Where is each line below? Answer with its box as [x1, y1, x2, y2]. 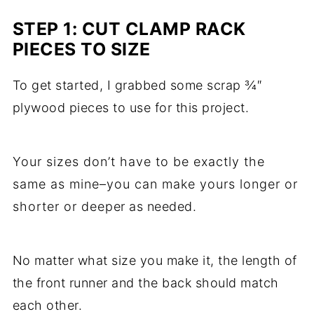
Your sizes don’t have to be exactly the [12, 154, 265, 169]
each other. [12, 298, 83, 313]
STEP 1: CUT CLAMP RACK [12, 18, 246, 39]
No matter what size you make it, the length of [12, 253, 297, 268]
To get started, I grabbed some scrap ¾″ [12, 78, 263, 93]
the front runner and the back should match [12, 275, 279, 290]
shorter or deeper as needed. [12, 199, 197, 214]
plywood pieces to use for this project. [12, 100, 250, 115]
